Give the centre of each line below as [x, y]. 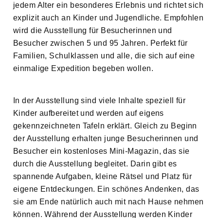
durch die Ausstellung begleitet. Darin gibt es [95, 164]
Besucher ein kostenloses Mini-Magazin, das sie [101, 151]
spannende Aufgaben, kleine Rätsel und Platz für [102, 177]
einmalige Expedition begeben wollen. [83, 69]
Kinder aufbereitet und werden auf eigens [88, 113]
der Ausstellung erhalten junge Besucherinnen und [106, 139]
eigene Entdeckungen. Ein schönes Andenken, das [106, 189]
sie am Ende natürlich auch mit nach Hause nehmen [108, 202]
